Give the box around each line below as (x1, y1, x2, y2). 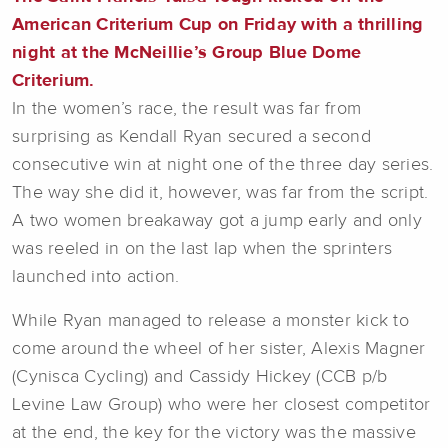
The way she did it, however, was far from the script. (12, 183, 429, 202)
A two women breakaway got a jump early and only (12, 211, 422, 230)
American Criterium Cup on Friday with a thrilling (12, 15, 424, 34)
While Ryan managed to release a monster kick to (12, 311, 409, 330)
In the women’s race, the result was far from (12, 99, 361, 118)
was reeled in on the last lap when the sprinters (12, 239, 392, 258)
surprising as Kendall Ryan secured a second (12, 127, 371, 146)
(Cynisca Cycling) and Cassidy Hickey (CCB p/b (12, 367, 388, 386)
